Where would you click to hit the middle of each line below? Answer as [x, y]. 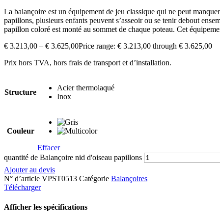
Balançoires [129, 179]
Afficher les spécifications [46, 207]
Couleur [20, 131]
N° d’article [23, 179]
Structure [20, 92]
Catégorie [94, 179]
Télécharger [22, 188]
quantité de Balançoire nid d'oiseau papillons [73, 158]
